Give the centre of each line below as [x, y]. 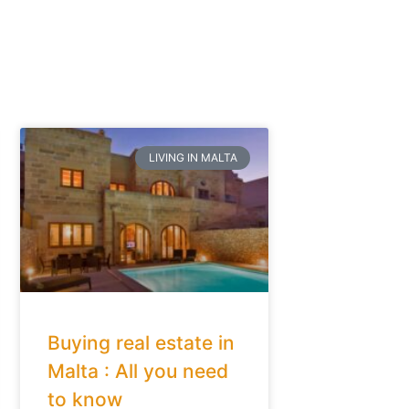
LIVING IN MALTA [193, 158]
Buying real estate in [141, 342]
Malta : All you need [137, 371]
